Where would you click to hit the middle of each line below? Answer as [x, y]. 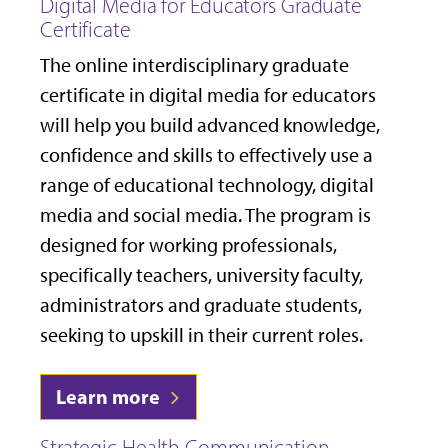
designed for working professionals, [188, 245]
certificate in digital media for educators [208, 95]
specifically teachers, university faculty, [201, 275]
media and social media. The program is [205, 215]
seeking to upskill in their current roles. [201, 335]
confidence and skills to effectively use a [206, 155]
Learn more [110, 397]
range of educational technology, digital [207, 185]
